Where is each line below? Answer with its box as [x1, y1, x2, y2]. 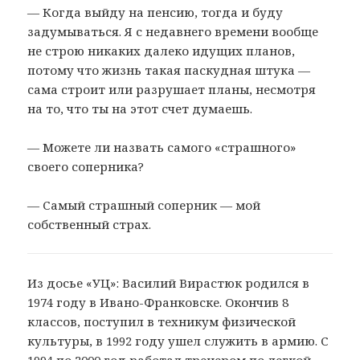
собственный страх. [27, 215, 152, 232]
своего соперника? [27, 157, 145, 174]
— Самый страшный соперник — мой [27, 196, 261, 213]
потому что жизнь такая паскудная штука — [27, 61, 311, 78]
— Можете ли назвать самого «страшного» [27, 138, 297, 155]
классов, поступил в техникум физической [27, 313, 297, 329]
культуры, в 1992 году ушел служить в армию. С [27, 332, 329, 349]
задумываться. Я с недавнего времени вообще [27, 22, 319, 39]
